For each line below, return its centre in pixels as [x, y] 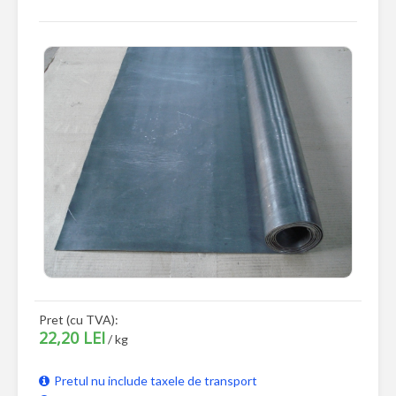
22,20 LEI [72, 338]
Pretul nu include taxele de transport [156, 381]
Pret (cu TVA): [79, 320]
